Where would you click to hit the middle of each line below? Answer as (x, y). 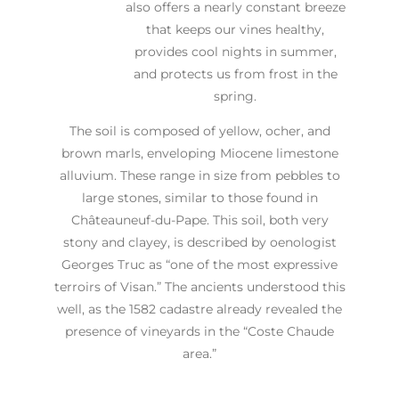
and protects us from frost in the (235, 73)
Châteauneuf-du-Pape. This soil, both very (199, 220)
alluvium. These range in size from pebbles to (199, 175)
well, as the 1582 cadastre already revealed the (199, 309)
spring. (235, 96)
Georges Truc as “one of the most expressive (199, 264)
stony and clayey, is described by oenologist (199, 242)
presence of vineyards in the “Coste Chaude (199, 331)
